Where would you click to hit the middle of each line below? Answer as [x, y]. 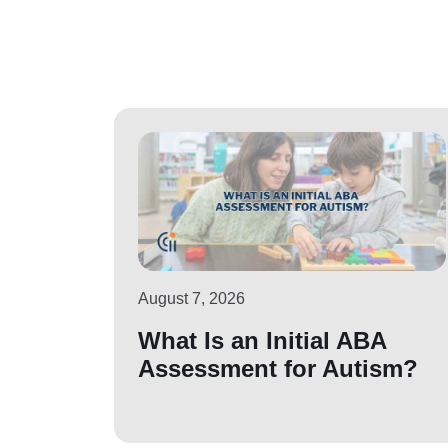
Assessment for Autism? [278, 369]
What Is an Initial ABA [262, 341]
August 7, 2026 [191, 299]
